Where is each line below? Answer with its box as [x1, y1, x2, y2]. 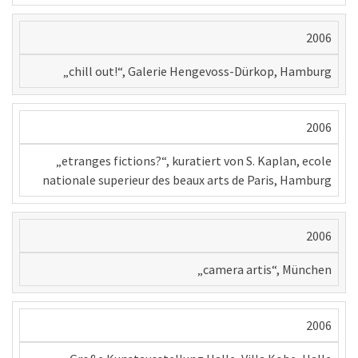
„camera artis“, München [197, 261, 332, 277]
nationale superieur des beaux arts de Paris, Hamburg [42, 171, 332, 188]
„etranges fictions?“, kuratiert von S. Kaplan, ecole [56, 152, 332, 169]
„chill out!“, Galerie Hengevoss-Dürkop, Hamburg [63, 62, 332, 79]
